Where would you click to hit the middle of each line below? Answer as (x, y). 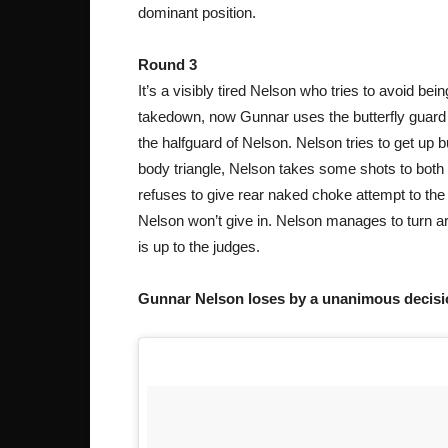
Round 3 (167, 65)
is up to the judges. (199, 247)
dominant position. (197, 13)
